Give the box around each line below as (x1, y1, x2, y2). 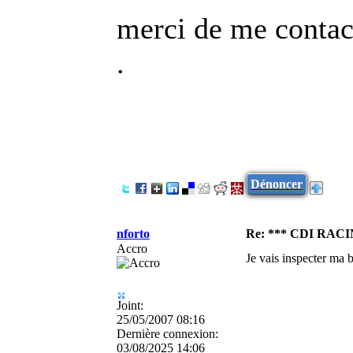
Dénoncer (251, 176, 303, 191)
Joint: (117, 298, 143, 312)
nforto (117, 226, 150, 240)
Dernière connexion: (117, 326, 218, 340)
